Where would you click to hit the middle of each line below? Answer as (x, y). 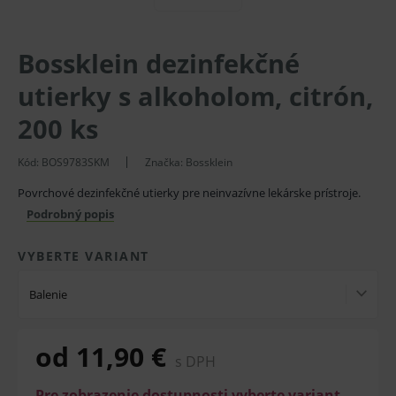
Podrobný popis (70, 214)
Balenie (48, 294)
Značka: (165, 162)
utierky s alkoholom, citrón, (195, 96)
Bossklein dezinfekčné (159, 63)
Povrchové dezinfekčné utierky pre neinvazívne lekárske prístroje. (189, 193)
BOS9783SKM (76, 162)
